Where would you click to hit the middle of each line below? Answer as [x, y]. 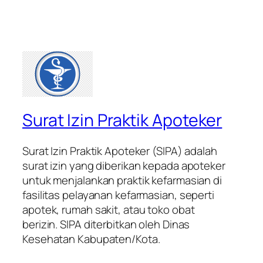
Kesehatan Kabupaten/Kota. [92, 239]
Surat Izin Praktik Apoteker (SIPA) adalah [120, 151]
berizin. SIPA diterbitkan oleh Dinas [106, 224]
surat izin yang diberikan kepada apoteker [124, 165]
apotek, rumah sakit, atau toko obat [109, 209]
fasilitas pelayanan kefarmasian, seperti [118, 195]
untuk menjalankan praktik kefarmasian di [122, 180]
